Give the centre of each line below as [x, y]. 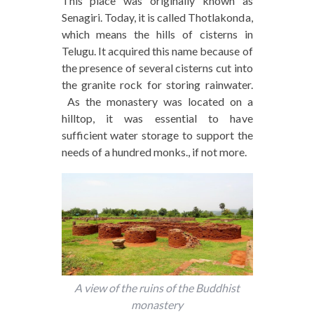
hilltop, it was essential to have [157, 118]
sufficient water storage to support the [157, 135]
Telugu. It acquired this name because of [157, 51]
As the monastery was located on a [157, 102]
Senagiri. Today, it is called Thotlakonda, [157, 18]
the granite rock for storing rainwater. [157, 85]
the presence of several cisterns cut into [157, 68]
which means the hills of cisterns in [157, 34]
